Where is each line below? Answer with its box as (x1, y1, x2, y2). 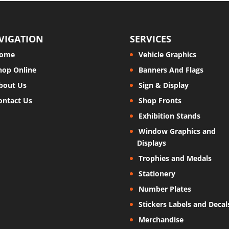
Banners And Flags (138, 64, 203, 75)
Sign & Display (138, 80, 189, 90)
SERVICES (129, 32, 171, 45)
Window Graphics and (138, 126, 216, 136)
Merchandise (138, 214, 184, 224)
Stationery (138, 168, 175, 178)
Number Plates (138, 184, 191, 194)
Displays (136, 138, 166, 148)
